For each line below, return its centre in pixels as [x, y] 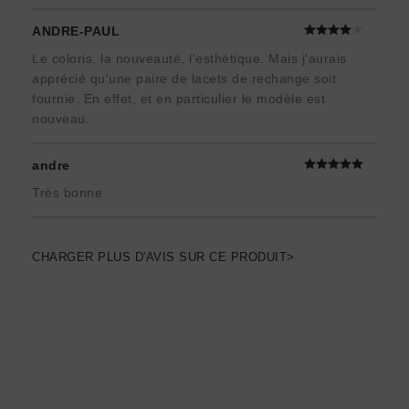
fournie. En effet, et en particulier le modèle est [178, 99]
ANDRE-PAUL [76, 31]
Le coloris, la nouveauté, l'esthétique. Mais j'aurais [189, 59]
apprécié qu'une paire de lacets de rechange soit [184, 79]
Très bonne [67, 193]
